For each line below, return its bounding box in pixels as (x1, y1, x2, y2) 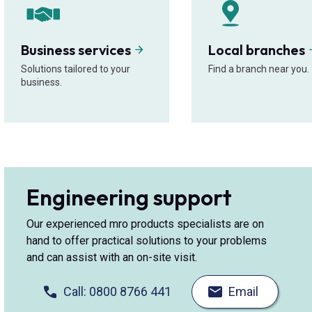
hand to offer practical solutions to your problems (26, 234, 267, 248)
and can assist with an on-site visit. (26, 251, 197, 265)
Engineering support (26, 183, 232, 212)
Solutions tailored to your (21, 63, 130, 75)
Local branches (208, 41, 309, 59)
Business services (21, 41, 134, 59)
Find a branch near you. (208, 63, 310, 75)
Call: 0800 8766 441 (63, 284, 171, 299)
